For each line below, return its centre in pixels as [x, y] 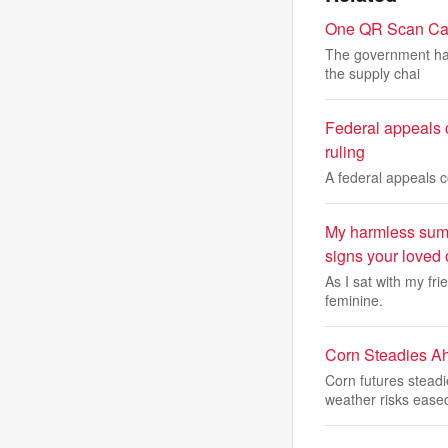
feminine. [354, 300]
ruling [345, 152]
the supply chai [372, 73]
